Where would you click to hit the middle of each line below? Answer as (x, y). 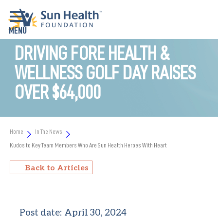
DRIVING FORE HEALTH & (92, 54)
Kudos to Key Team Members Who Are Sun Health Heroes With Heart (88, 145)
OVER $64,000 (58, 92)
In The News (49, 131)
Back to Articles (57, 167)
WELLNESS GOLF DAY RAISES (105, 73)
